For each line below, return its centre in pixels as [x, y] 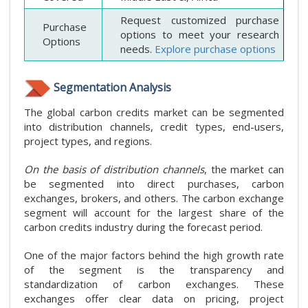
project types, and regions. [88, 141]
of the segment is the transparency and [154, 269]
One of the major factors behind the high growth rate [154, 255]
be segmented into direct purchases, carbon [154, 183]
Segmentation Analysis [112, 87]
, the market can [244, 169]
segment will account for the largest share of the [154, 212]
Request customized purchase [200, 20]
